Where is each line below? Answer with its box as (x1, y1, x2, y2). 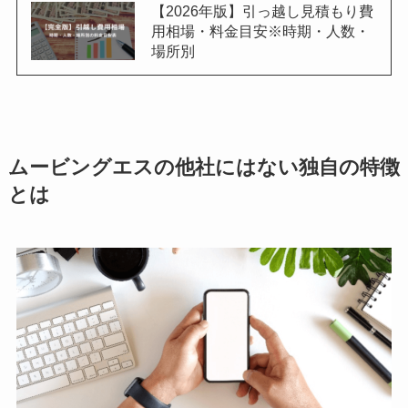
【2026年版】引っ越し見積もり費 (150, 3, 373, 20)
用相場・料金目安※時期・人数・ (150, 23, 370, 40)
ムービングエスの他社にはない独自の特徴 (7, 157, 400, 179)
